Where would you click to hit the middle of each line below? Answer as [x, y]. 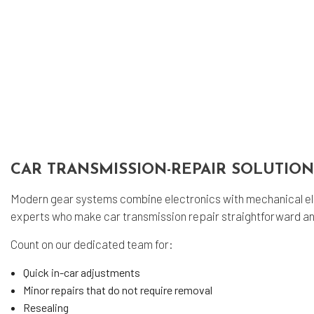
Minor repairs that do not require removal [117, 289]
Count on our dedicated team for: [92, 244]
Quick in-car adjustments [82, 272]
